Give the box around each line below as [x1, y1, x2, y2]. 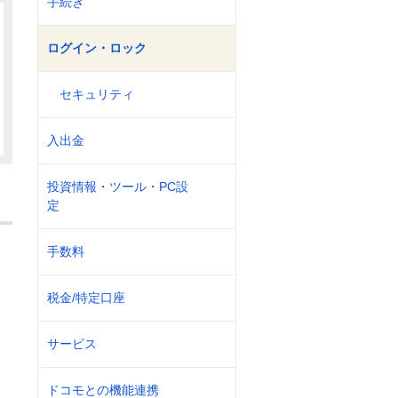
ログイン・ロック [47, 41, 147, 55]
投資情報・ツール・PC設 [47, 179, 188, 194]
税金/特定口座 [47, 291, 125, 305]
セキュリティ [60, 87, 134, 101]
